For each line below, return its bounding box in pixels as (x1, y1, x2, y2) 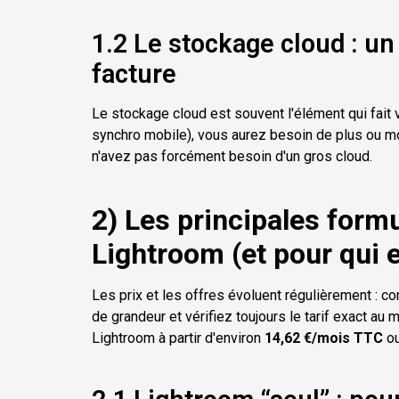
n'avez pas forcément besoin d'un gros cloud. (92, 147, 372, 165)
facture (92, 58, 176, 89)
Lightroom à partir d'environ (92, 329, 265, 346)
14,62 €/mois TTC (265, 329, 383, 346)
